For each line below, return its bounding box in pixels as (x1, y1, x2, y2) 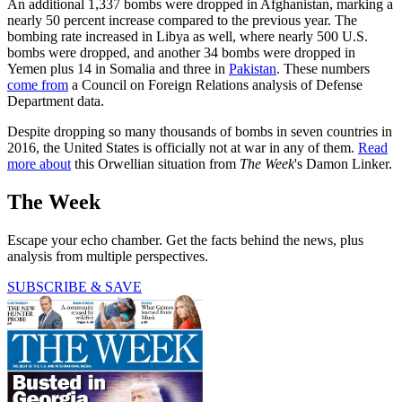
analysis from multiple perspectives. (7, 248, 208, 264)
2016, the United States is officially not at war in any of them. (7, 139, 358, 155)
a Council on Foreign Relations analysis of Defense (68, 76, 363, 92)
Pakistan (229, 60, 276, 76)
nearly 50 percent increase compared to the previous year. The (7, 12, 357, 28)
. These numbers (276, 60, 370, 76)
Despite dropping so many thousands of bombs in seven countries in (7, 123, 392, 139)
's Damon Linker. (294, 155, 392, 171)
